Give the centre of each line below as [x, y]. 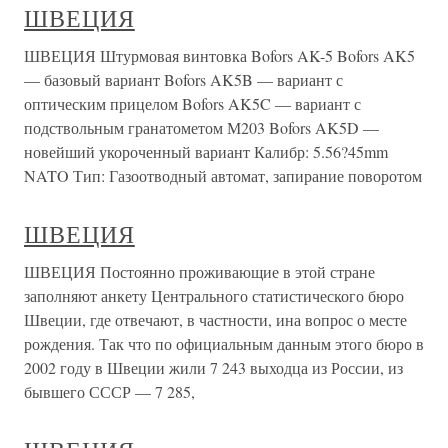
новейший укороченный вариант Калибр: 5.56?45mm [206, 151]
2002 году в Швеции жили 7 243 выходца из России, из [213, 367]
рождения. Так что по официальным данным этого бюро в [224, 343]
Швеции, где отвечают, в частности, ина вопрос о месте [215, 319]
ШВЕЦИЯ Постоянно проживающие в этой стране [199, 271]
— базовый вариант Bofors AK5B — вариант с [183, 79]
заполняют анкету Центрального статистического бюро [214, 295]
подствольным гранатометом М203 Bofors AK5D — [201, 127]
